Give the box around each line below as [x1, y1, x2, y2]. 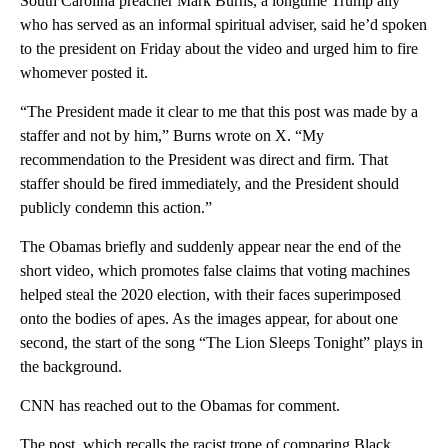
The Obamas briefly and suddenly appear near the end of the [20, 237, 401, 255]
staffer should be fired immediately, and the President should [20, 174, 399, 192]
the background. [20, 357, 122, 375]
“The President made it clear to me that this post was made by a [20, 102, 418, 120]
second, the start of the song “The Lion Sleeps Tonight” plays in [20, 333, 423, 351]
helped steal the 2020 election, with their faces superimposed [20, 285, 401, 303]
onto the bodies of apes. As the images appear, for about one [20, 309, 398, 327]
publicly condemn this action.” [20, 198, 212, 216]
